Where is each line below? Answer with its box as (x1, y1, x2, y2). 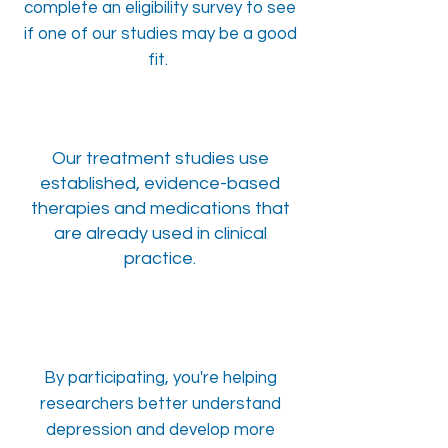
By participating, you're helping (43, 369, 277, 387)
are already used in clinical (53, 224, 267, 243)
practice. (124, 249, 196, 268)
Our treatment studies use (51, 149, 269, 168)
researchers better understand (39, 395, 281, 413)
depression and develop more (45, 421, 275, 439)
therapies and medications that (30, 199, 290, 218)
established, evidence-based (40, 174, 280, 193)
